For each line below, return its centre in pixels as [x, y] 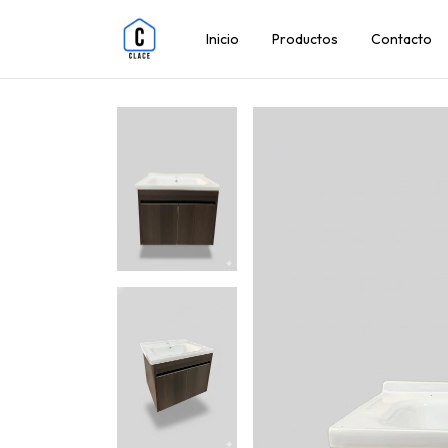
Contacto [401, 39]
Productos [305, 39]
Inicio [222, 39]
